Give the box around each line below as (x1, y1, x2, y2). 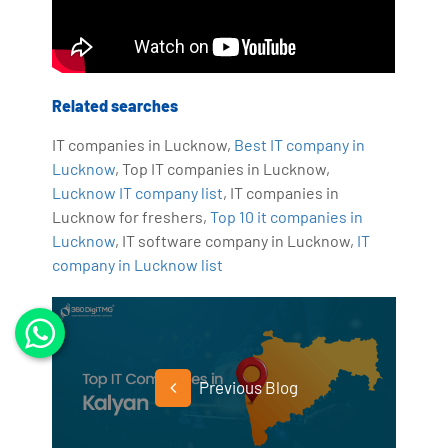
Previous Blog (195, 377, 298, 398)
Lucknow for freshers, (52, 207, 211, 227)
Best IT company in (234, 135, 366, 155)
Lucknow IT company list (52, 183, 224, 203)
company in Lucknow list (52, 255, 224, 275)
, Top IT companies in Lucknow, (115, 159, 331, 179)
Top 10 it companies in (210, 207, 364, 227)
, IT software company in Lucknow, (115, 231, 358, 251)
